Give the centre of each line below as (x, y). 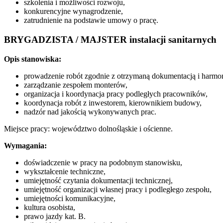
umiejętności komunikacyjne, (70, 198)
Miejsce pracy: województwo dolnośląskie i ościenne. (88, 128)
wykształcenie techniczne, (65, 171)
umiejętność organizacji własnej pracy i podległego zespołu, (118, 189)
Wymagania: (25, 145)
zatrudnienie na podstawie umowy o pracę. (91, 20)
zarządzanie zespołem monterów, (76, 85)
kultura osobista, (50, 207)
